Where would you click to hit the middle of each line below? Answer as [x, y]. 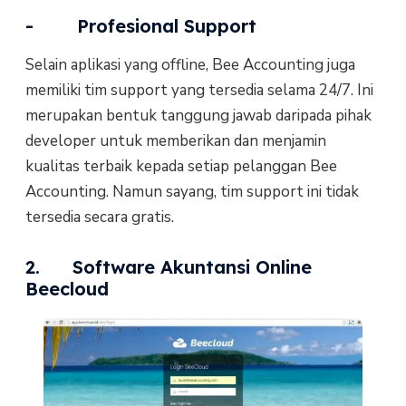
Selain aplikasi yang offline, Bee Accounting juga [190, 65]
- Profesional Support [140, 26]
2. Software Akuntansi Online [168, 266]
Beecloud [67, 288]
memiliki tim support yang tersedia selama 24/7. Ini [199, 91]
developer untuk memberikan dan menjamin [175, 141]
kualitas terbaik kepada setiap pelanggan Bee [181, 167]
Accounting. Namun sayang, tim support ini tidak [192, 192]
